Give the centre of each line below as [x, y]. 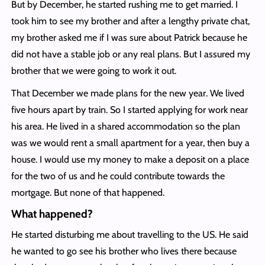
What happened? [52, 214]
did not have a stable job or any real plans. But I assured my [130, 54]
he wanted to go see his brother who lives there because [124, 251]
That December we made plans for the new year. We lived [127, 93]
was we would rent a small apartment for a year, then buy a [130, 143]
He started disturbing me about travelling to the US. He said [130, 235]
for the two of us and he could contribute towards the [118, 176]
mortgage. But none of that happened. [88, 193]
